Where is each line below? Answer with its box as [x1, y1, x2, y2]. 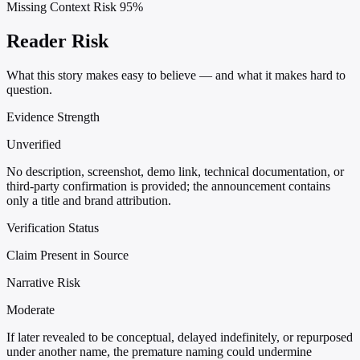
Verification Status [6, 220, 99, 235]
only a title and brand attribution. [6, 193, 171, 207]
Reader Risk [6, 30, 108, 51]
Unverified [6, 137, 61, 151]
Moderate [6, 302, 55, 317]
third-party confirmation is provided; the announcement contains [6, 178, 330, 193]
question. [6, 82, 52, 96]
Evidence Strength [6, 109, 100, 124]
